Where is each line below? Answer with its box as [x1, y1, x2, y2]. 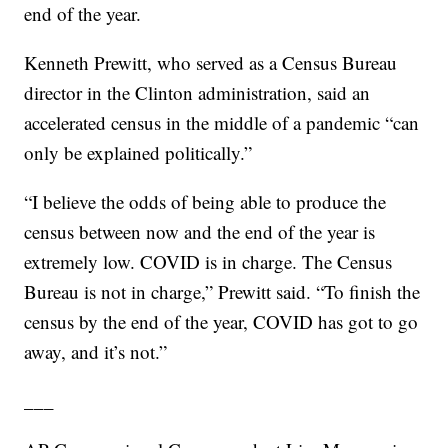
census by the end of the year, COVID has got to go [24, 309, 419, 335]
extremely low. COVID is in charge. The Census [24, 249, 393, 275]
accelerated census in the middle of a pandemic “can [24, 110, 420, 136]
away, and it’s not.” [24, 339, 168, 365]
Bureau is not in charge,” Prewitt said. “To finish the [24, 279, 421, 305]
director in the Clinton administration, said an [24, 80, 371, 106]
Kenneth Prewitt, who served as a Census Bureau [24, 50, 398, 76]
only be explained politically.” [24, 140, 253, 166]
